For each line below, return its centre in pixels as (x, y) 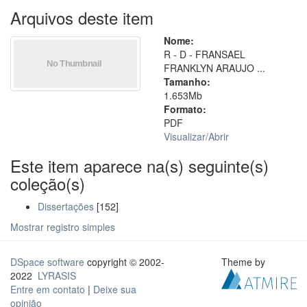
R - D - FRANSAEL (205, 54)
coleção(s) (48, 183)
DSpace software (47, 262)
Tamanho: (187, 82)
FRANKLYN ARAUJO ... (214, 68)
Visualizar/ (186, 136)
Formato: (185, 109)
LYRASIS (57, 275)
